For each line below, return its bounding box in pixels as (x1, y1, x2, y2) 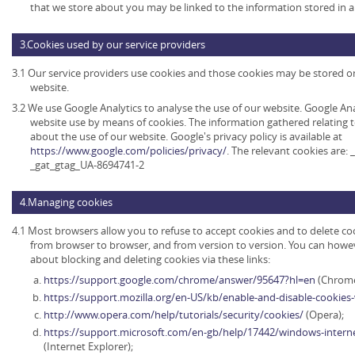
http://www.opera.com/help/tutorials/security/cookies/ (44, 307, 306, 323)
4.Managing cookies (20, 195, 113, 210)
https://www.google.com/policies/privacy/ (30, 143, 227, 158)
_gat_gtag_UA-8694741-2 (30, 158, 144, 173)
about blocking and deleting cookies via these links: (30, 252, 270, 267)
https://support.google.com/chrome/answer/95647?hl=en (44, 273, 318, 288)
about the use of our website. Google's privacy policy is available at (30, 129, 342, 144)
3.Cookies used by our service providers (20, 37, 205, 52)
